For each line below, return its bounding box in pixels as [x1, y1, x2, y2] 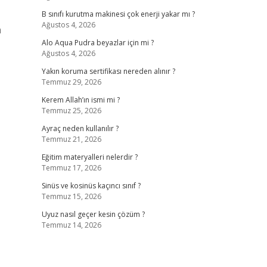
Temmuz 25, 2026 [41, 105, 101, 116]
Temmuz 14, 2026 [41, 220, 101, 230]
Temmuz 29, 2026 [41, 77, 101, 87]
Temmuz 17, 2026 [41, 163, 101, 173]
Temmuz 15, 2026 [41, 191, 101, 201]
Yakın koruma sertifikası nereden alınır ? [41, 66, 175, 76]
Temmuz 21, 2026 [41, 134, 101, 144]
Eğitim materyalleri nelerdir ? [41, 152, 138, 162]
